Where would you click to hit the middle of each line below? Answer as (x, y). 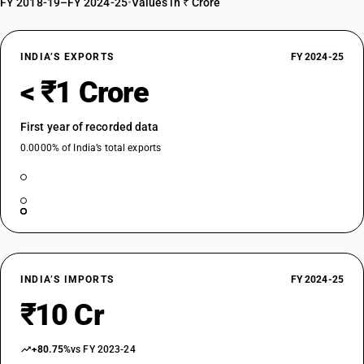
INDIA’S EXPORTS (67, 57)
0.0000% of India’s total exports (91, 148)
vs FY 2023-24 (103, 349)
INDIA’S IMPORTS (67, 279)
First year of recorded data (90, 127)
